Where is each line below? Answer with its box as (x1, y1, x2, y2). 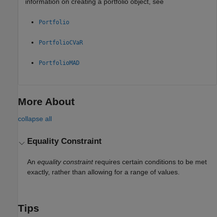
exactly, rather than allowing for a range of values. (27, 168, 180, 176)
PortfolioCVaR (39, 39, 83, 46)
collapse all (18, 115, 52, 123)
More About (18, 95, 75, 107)
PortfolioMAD (39, 59, 79, 66)
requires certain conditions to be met (93, 158, 207, 166)
